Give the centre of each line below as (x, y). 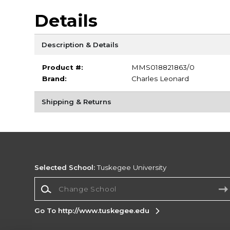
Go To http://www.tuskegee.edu (92, 210)
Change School (61, 181)
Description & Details (80, 44)
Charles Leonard (160, 79)
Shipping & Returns (76, 102)
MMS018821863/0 (163, 68)
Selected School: (65, 168)
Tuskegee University (131, 168)
